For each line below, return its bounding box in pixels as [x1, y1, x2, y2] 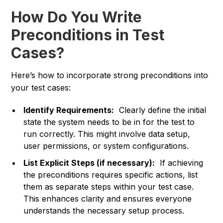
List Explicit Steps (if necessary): [23, 158, 155, 168]
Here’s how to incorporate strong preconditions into [11, 70, 209, 81]
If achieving [155, 158, 204, 168]
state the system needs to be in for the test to [23, 117, 195, 127]
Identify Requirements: [23, 105, 114, 115]
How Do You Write [11, 8, 142, 26]
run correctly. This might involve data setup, [23, 129, 191, 139]
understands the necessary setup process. [23, 206, 185, 216]
